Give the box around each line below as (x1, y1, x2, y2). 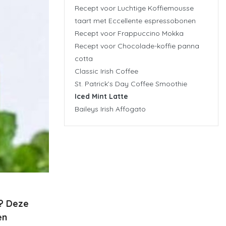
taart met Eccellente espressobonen (75, 16, 196, 25)
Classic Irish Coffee (75, 66, 138, 76)
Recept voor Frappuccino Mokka (75, 28, 184, 38)
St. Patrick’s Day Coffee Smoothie (75, 79, 187, 88)
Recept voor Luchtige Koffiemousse (75, 3, 194, 13)
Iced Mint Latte (75, 91, 128, 101)
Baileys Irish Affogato (75, 104, 146, 114)
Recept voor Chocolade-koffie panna (75, 41, 199, 50)
